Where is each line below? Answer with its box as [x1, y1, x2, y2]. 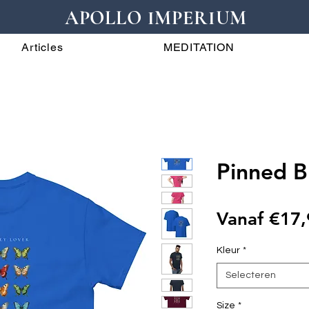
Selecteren [226, 270, 276, 280]
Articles [21, 41, 63, 54]
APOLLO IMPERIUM [64, 6, 248, 30]
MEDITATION [163, 41, 235, 54]
